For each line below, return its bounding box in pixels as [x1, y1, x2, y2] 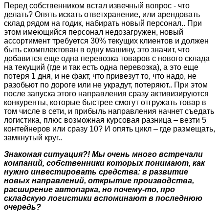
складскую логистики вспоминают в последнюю [4, 194, 202, 202]
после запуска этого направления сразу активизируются [4, 89, 209, 98]
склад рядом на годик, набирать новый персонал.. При [4, 19, 202, 27]
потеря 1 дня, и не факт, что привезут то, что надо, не [4, 71, 197, 80]
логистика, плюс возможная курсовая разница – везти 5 [4, 115, 206, 124]
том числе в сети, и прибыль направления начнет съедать [4, 107, 214, 115]
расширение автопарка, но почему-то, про [4, 185, 175, 194]
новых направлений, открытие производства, [4, 176, 194, 185]
